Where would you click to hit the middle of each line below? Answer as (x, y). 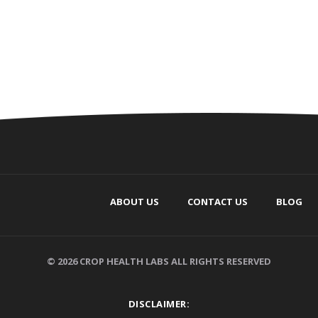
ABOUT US (134, 202)
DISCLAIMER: (159, 304)
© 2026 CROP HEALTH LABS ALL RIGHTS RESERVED (159, 262)
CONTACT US (217, 202)
